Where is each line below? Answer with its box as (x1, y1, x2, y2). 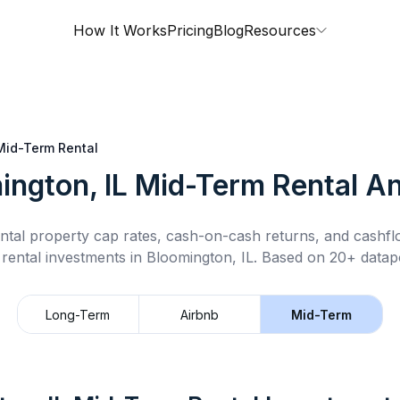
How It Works (73, 21, 167, 39)
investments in (41, 248, 146, 266)
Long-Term (46, 306, 111, 322)
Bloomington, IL (146, 248, 254, 266)
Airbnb (180, 306, 219, 322)
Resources (244, 21, 316, 39)
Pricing (167, 21, 213, 39)
